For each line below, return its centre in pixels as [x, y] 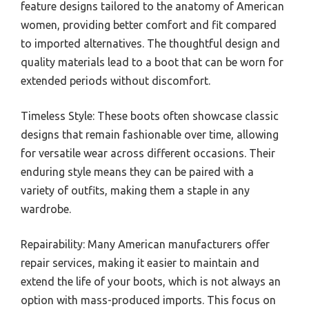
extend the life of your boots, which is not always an [151, 281]
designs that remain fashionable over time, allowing [150, 134]
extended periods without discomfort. [116, 80]
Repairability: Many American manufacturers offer [145, 244]
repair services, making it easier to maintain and [140, 262]
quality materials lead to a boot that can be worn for [152, 62]
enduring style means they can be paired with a [137, 171]
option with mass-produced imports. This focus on [148, 300]
